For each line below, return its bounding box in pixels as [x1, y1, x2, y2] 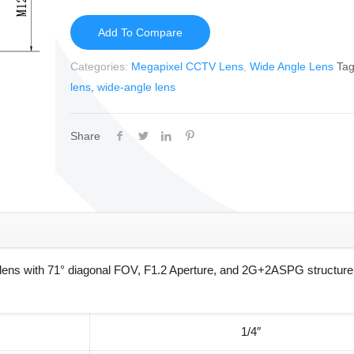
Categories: [70, 60, 131, 73]
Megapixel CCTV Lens [130, 60, 243, 73]
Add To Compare [97, 26, 183, 39]
